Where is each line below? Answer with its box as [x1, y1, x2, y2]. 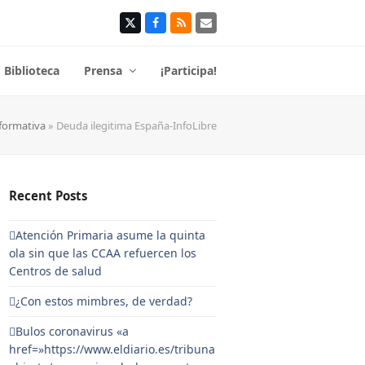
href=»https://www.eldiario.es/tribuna [9, 341, 216, 357]
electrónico [205, 31, 266, 47]
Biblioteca [4, 63, 59, 78]
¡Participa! [161, 63, 217, 78]
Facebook [155, 20, 206, 36]
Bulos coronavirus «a [15, 323, 130, 339]
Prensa [84, 63, 125, 78]
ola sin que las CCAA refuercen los [9, 245, 197, 261]
